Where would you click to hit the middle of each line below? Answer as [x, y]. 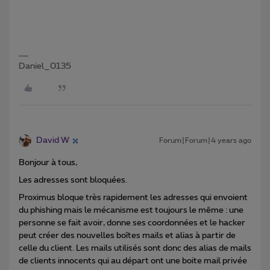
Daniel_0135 [45, 66]
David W [53, 140]
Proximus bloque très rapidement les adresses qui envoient [133, 198]
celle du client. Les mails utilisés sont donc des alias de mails [135, 248]
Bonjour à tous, [48, 163]
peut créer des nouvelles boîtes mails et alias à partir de [127, 236]
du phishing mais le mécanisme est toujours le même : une [131, 210]
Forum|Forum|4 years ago [205, 140]
